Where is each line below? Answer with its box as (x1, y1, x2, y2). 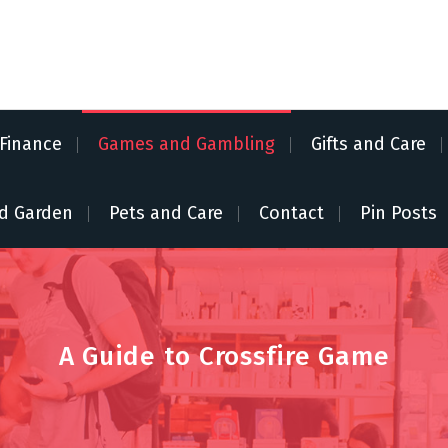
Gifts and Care (311, 133, 427, 155)
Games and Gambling (98, 133, 276, 155)
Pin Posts (359, 202, 437, 224)
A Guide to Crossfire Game (58, 340, 390, 372)
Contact (258, 202, 324, 224)
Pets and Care (108, 202, 223, 224)
